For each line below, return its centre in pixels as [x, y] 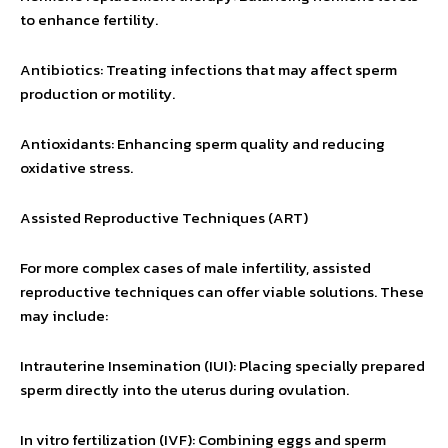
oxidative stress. [76, 167]
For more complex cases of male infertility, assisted [195, 267]
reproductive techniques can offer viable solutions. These [222, 291]
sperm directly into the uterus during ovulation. [184, 389]
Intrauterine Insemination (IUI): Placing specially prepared [222, 365]
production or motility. [97, 93]
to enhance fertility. [89, 19]
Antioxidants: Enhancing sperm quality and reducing [202, 143]
